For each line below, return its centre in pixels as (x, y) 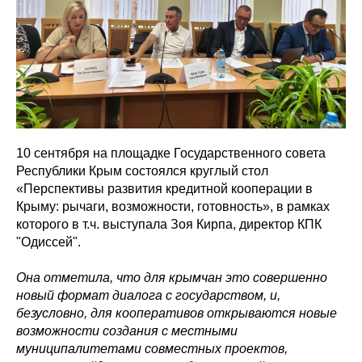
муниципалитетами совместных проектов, (152, 349)
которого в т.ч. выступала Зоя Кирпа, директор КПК (169, 225)
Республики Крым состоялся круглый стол (142, 171)
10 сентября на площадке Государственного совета (171, 154)
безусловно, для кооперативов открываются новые (177, 314)
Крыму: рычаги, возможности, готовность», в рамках (173, 207)
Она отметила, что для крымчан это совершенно (172, 278)
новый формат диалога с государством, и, (148, 296)
